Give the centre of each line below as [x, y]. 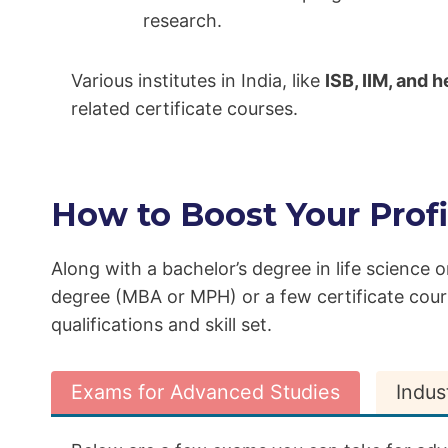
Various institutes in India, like [198, 81]
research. [182, 21]
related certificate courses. [184, 109]
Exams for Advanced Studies [205, 392]
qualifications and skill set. [161, 325]
